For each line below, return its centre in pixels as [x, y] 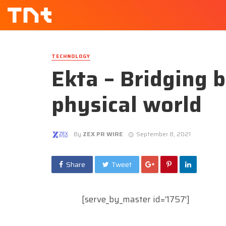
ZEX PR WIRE [103, 134]
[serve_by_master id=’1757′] [136, 199]
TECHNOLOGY [71, 56]
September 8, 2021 [163, 134]
